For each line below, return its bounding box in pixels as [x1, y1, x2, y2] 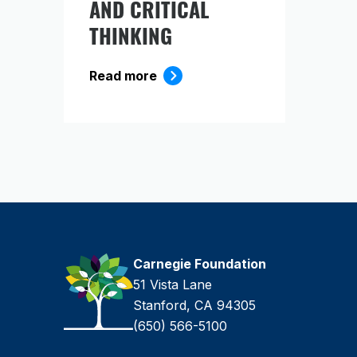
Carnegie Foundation [133, 256, 266, 273]
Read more [89, 68, 157, 84]
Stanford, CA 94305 [133, 297, 256, 314]
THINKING [89, 18, 178, 53]
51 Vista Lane [133, 277, 212, 293]
